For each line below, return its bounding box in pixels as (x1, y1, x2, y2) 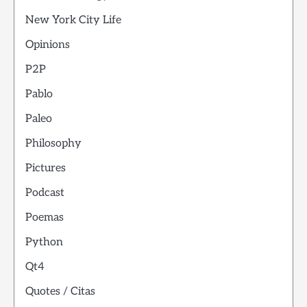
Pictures (25, 162, 66, 175)
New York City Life (25, 14, 121, 27)
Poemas (25, 211, 64, 225)
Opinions (25, 38, 70, 52)
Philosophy (25, 137, 82, 151)
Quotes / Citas (25, 285, 95, 299)
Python (25, 236, 63, 249)
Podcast (25, 186, 64, 200)
